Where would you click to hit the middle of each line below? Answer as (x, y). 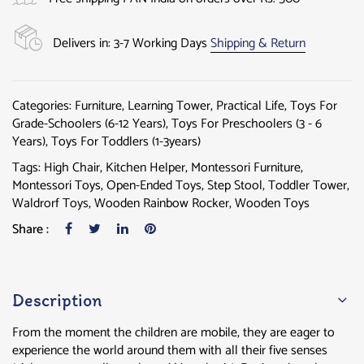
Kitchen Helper (145, 168)
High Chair (72, 168)
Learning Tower (169, 106)
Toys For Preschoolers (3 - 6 (247, 124)
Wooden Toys (272, 204)
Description (57, 301)
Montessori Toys (56, 186)
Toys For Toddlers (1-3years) (126, 142)
